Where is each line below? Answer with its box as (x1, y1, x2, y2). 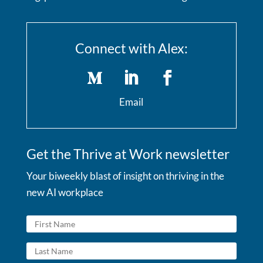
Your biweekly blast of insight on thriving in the (26, 170, 224, 182)
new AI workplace (26, 186, 103, 198)
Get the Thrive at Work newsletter (26, 146, 230, 162)
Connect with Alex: (75, 40, 188, 56)
